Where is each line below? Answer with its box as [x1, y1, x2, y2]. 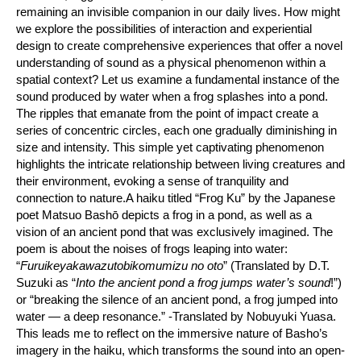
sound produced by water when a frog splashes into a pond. [16, 89, 328, 103]
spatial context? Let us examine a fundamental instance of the [16, 72, 339, 86]
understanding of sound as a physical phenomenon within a [16, 55, 326, 69]
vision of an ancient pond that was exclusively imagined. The [16, 224, 333, 239]
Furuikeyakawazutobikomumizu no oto [20, 258, 223, 272]
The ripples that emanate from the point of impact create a [16, 106, 318, 120]
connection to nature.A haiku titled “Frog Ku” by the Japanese [16, 190, 335, 205]
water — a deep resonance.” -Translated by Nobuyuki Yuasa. [16, 309, 336, 323]
